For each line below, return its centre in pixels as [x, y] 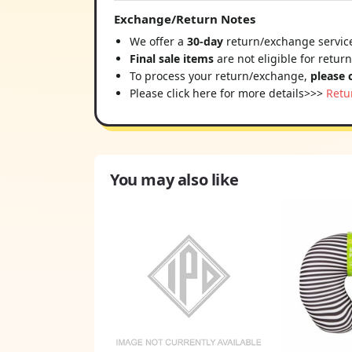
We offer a [158, 41]
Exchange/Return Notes [185, 18]
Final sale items [172, 58]
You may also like [174, 179]
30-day [207, 41]
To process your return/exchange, [220, 75]
